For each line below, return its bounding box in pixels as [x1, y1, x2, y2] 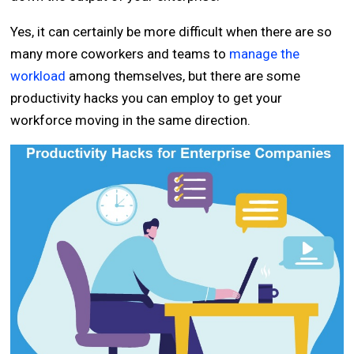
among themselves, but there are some [66, 68, 301, 84]
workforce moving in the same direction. [10, 112, 251, 128]
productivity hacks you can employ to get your [10, 90, 283, 106]
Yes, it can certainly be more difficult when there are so [10, 24, 333, 40]
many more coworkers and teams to [10, 46, 230, 62]
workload [10, 68, 66, 84]
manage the [229, 46, 300, 62]
